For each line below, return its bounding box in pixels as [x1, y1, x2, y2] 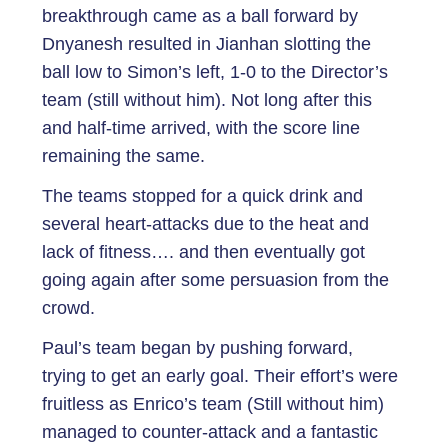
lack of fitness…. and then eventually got [42, 242, 365, 262]
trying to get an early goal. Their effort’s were [42, 366, 398, 386]
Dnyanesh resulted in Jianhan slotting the [42, 34, 371, 54]
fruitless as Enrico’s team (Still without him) [42, 394, 384, 414]
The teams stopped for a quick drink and [42, 186, 363, 206]
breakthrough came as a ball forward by [42, 6, 358, 26]
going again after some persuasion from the [42, 270, 389, 290]
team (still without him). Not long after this [42, 90, 372, 110]
